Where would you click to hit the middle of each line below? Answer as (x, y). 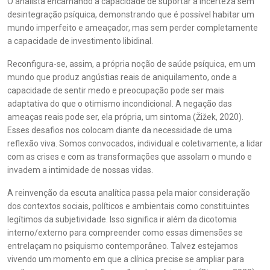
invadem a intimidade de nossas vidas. (80, 170)
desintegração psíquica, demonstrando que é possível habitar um (131, 14)
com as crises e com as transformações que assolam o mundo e (130, 157)
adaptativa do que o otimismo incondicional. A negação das (120, 104)
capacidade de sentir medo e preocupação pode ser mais (116, 90)
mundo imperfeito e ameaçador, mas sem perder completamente (133, 28)
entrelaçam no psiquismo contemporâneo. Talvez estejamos (123, 246)
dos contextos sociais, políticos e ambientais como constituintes (128, 206)
